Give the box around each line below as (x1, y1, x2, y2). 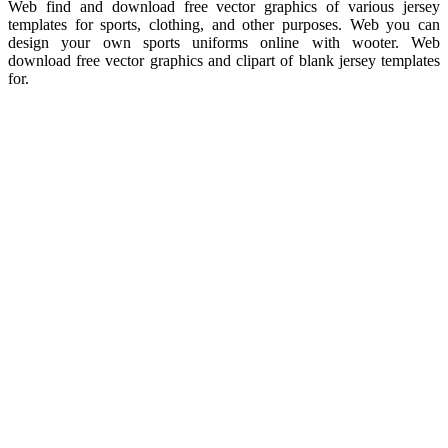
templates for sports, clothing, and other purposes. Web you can (8, 16, 440, 34)
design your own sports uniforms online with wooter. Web (8, 34, 440, 52)
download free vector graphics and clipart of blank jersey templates (8, 52, 440, 70)
